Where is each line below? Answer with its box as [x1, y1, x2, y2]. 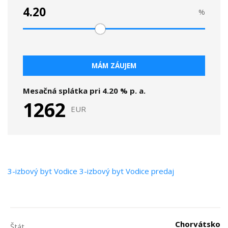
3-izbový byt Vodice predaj [79, 166, 174, 176]
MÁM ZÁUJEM [92, 61, 136, 70]
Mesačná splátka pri [23, 85, 102, 96]
